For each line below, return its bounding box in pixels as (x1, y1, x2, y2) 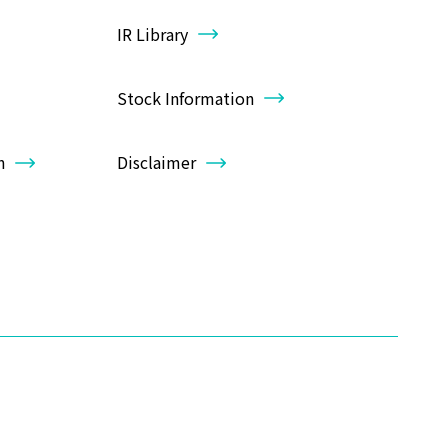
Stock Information (117, 85, 254, 110)
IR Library (117, 21, 188, 46)
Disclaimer (117, 150, 196, 174)
